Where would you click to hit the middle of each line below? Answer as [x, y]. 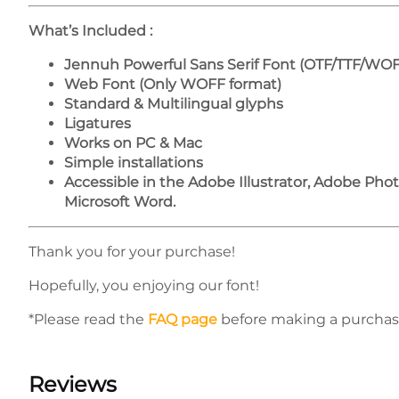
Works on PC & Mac [133, 143]
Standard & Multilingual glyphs [174, 104]
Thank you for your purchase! [132, 252]
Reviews [73, 384]
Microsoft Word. [120, 202]
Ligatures [98, 123]
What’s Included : [90, 31]
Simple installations [134, 163]
